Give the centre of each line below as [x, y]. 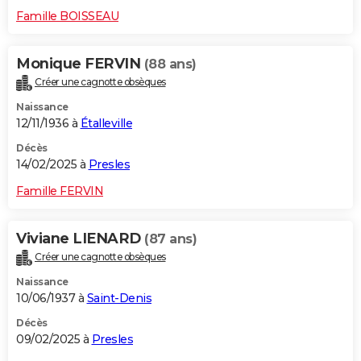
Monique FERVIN [80, 64]
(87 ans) [170, 239]
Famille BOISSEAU [67, 17]
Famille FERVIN [60, 191]
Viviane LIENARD [80, 238]
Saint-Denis [119, 298]
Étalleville [106, 123]
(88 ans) [170, 64]
